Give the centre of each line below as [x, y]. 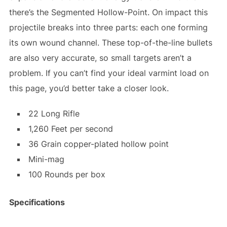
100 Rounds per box [67, 174]
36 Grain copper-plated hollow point [98, 144]
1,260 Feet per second [70, 128]
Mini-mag [46, 159]
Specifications [37, 202]
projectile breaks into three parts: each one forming [108, 27]
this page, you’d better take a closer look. [89, 88]
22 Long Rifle [54, 113]
